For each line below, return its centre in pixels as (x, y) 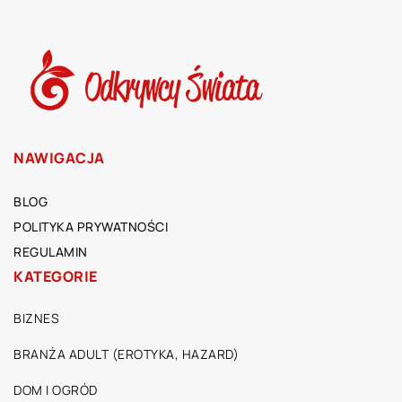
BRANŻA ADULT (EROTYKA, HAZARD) (126, 354)
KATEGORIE (56, 277)
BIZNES (36, 319)
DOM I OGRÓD (56, 390)
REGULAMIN (51, 252)
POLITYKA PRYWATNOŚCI (91, 227)
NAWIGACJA (59, 158)
